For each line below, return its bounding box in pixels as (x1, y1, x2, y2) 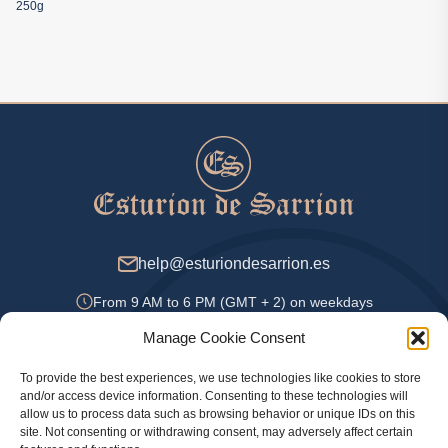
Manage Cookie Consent (143, 329, 305, 346)
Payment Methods (143, 378, 305, 401)
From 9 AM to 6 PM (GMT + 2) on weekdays (92, 293, 373, 310)
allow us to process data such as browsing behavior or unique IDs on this (20, 407, 415, 421)
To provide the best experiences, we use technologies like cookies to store (20, 371, 421, 385)
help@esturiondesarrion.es (138, 254, 330, 272)
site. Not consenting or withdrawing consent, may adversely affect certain (20, 425, 413, 439)
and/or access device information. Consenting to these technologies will (20, 389, 408, 403)
